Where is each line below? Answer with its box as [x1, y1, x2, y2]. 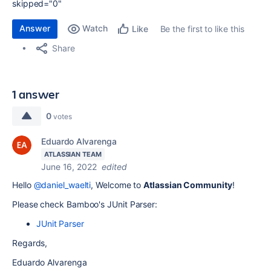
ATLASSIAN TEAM [44, 150, 102, 158]
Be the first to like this [160, 24, 244, 34]
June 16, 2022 [41, 162, 97, 172]
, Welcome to [91, 180, 144, 190]
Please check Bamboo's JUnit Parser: [12, 199, 158, 209]
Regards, [12, 238, 48, 248]
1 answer [12, 86, 60, 102]
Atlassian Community [143, 180, 232, 190]
